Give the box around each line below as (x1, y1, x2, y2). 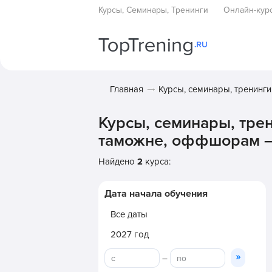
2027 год (110, 229, 149, 240)
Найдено (98, 156, 137, 167)
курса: (143, 156, 171, 167)
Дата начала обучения (104, 188, 208, 200)
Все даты (110, 209, 148, 220)
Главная (110, 84, 143, 95)
